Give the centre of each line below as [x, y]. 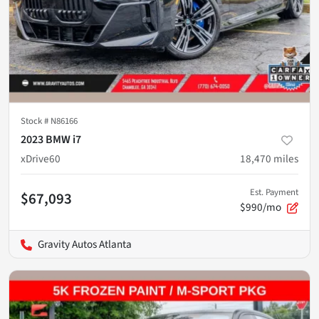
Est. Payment [274, 192]
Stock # [36, 121]
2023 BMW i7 [51, 139]
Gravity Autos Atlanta [85, 244]
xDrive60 [41, 158]
